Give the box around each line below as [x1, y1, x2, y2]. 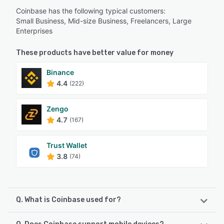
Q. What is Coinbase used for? [16, 195, 121, 204]
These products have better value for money [16, 48, 173, 57]
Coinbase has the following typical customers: [16, 6, 165, 15]
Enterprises [16, 26, 52, 35]
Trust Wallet [46, 140, 87, 149]
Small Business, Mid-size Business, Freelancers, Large [16, 16, 191, 25]
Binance [46, 67, 74, 76]
